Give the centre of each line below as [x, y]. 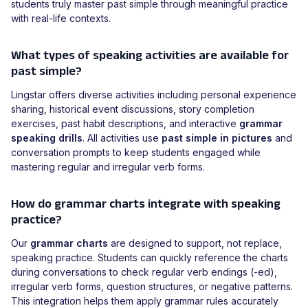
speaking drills [47, 138]
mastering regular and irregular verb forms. [108, 167]
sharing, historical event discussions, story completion [133, 109]
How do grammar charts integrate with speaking [146, 204]
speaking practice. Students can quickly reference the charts [150, 258]
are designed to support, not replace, [195, 243]
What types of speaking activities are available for [150, 55]
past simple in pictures [217, 138]
